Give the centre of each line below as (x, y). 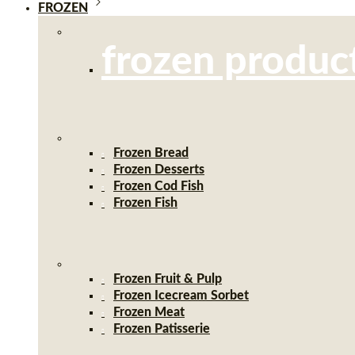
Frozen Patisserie (162, 329)
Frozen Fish (145, 203)
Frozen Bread (151, 153)
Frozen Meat (149, 312)
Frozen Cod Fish (158, 186)
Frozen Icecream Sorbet (181, 296)
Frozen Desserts (159, 170)
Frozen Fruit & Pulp (168, 279)
